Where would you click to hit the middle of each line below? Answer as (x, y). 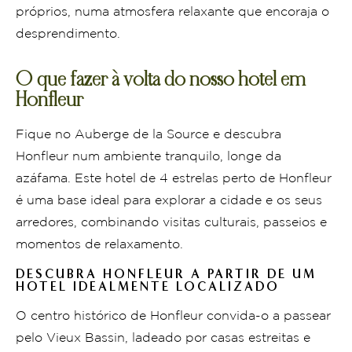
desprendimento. (68, 34)
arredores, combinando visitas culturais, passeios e (171, 222)
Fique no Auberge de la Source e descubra (148, 134)
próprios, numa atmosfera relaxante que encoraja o (172, 12)
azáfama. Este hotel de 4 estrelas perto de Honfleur (174, 178)
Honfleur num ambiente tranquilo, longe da (148, 156)
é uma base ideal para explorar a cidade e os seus (169, 200)
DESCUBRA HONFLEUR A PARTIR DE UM (166, 273)
